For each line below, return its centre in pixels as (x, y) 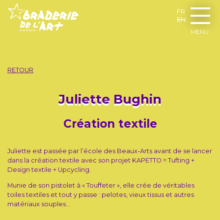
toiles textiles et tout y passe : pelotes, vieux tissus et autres (101, 194)
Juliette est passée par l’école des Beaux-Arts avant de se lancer (110, 151)
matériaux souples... (39, 204)
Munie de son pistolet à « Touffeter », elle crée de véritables (101, 185)
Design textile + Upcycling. (49, 169)
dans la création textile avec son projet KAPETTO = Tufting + (101, 160)
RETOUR (20, 70)
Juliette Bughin (110, 99)
